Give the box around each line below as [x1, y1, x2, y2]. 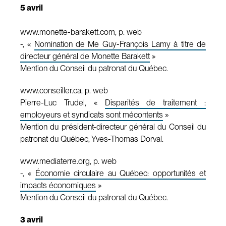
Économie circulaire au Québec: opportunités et [35, 168, 206, 178]
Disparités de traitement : [104, 97, 206, 107]
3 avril [20, 214, 43, 224]
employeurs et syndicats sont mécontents [20, 109, 163, 120]
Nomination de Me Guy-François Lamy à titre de [34, 39, 206, 49]
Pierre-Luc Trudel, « [20, 97, 105, 107]
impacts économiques [20, 180, 96, 190]
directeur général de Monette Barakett [20, 51, 150, 61]
